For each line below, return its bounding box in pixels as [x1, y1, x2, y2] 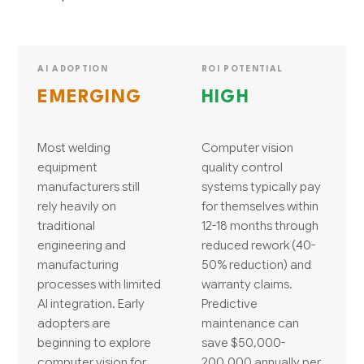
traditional [37, 218, 96, 234]
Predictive [201, 296, 258, 312]
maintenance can [201, 315, 299, 331]
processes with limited [37, 276, 162, 292]
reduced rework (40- [201, 237, 315, 253]
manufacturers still [37, 179, 141, 195]
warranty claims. [201, 276, 292, 292]
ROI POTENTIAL [201, 65, 284, 74]
